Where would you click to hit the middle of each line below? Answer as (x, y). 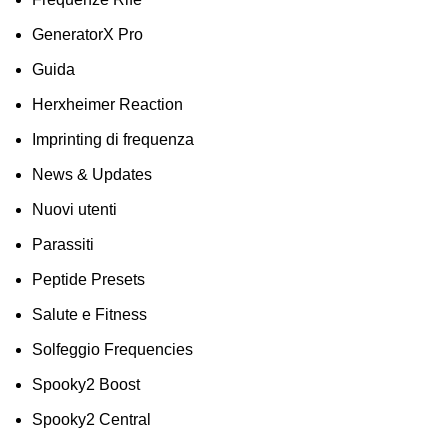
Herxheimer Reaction (107, 104)
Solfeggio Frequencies (112, 349)
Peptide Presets (88, 279)
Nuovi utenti (74, 209)
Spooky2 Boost (86, 384)
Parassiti (63, 244)
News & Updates (92, 174)
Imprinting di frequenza (113, 139)
